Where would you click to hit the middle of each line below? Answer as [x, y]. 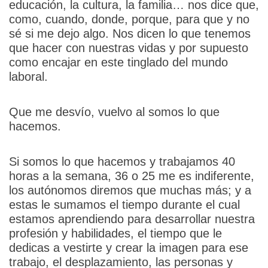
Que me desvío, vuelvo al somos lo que [114, 112]
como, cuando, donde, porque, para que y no [129, 19]
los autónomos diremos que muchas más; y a [130, 190]
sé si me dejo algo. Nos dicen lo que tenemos [130, 33]
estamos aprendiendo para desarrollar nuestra [132, 219]
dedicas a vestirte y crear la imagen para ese [128, 247]
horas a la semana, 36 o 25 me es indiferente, [131, 176]
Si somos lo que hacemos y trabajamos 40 [122, 161]
